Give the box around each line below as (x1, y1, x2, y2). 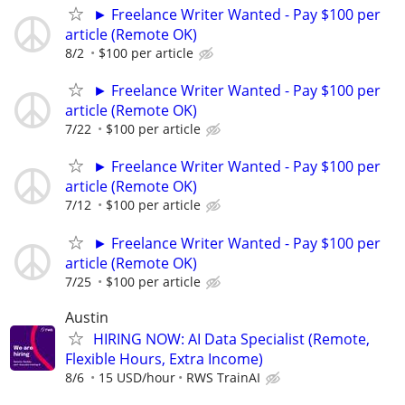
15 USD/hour (99, 368, 175, 386)
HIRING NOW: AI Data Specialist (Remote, (93, 328, 370, 349)
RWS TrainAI (186, 368, 260, 386)
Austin (65, 306, 108, 327)
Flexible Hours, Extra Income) (65, 348, 263, 369)
